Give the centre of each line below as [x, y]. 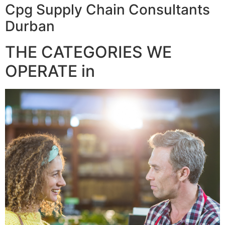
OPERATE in [50, 71]
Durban [30, 26]
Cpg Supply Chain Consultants [107, 10]
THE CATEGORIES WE [88, 52]
